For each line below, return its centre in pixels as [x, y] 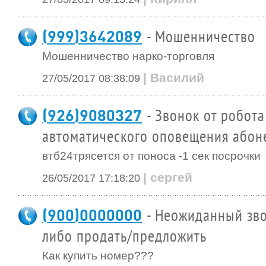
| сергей [168, 177]
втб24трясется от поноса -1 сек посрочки [151, 156]
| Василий [174, 77]
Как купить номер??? [98, 256]
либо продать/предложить [124, 237]
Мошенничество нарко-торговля [128, 56]
